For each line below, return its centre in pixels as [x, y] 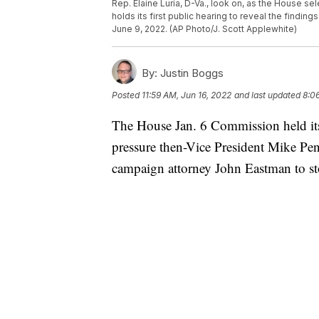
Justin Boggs [190, 73]
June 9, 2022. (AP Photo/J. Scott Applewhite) [204, 29]
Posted [127, 95]
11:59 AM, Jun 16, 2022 [187, 95]
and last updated [267, 95]
